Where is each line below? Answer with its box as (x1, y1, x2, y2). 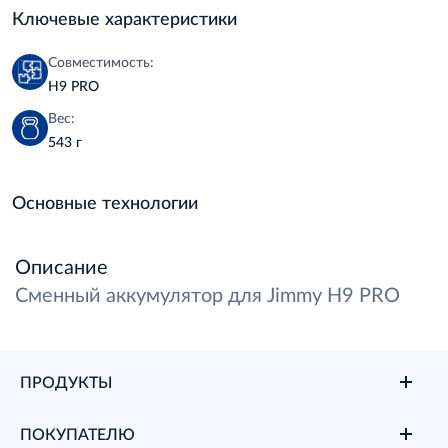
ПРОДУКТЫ (20, 372, 112, 391)
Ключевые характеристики (12, 7, 237, 29)
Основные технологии (12, 191, 198, 213)
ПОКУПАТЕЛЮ (20, 424, 135, 443)
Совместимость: (48, 53, 154, 70)
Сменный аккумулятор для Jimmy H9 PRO (15, 282, 400, 306)
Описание (15, 254, 108, 278)
